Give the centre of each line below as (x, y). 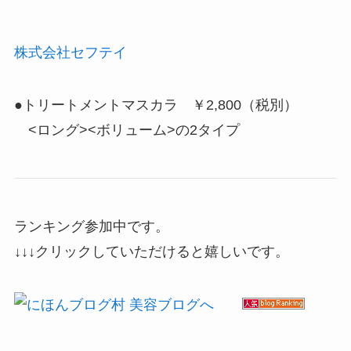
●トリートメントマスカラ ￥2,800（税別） (156, 105)
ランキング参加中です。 (91, 226)
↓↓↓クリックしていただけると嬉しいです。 (151, 251)
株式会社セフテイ (70, 52)
